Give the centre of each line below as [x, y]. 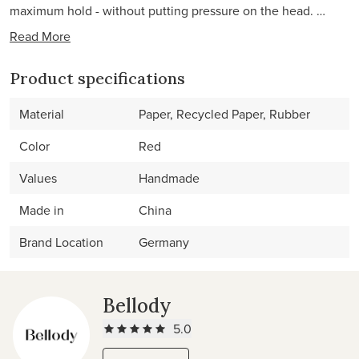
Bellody [137, 306]
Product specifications [97, 78]
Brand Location [61, 242]
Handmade [169, 178]
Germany [164, 242]
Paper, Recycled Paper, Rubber [224, 114]
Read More [40, 36]
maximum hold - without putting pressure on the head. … [167, 10]
